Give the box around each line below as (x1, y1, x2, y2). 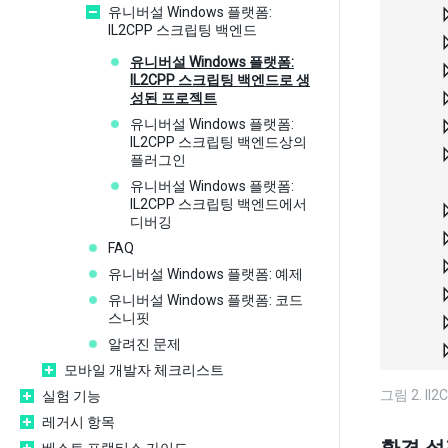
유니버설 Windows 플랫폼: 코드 (108, 292, 303, 308)
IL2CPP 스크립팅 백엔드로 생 (130, 72, 310, 88)
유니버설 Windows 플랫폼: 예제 (108, 266, 303, 282)
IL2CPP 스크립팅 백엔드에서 (130, 196, 307, 212)
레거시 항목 (42, 414, 115, 430)
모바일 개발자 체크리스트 (64, 362, 224, 378)
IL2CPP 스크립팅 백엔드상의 (130, 134, 307, 150)
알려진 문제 (108, 336, 181, 352)
